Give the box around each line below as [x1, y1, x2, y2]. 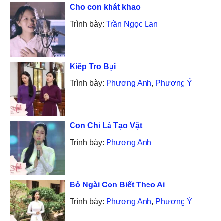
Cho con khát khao [70, 2, 141, 11]
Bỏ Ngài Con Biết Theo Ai [70, 180, 165, 189]
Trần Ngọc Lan [106, 19, 158, 28]
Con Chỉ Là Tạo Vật [70, 121, 142, 130]
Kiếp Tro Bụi [70, 62, 116, 71]
